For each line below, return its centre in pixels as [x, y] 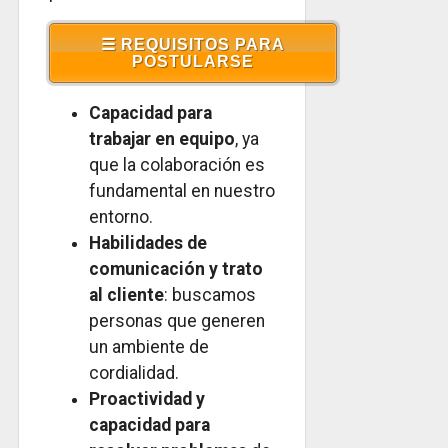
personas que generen [177, 321]
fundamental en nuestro [182, 191]
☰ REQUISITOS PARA [193, 44]
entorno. [121, 217]
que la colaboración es [177, 165]
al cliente [126, 295]
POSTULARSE [193, 61]
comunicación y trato [176, 269]
